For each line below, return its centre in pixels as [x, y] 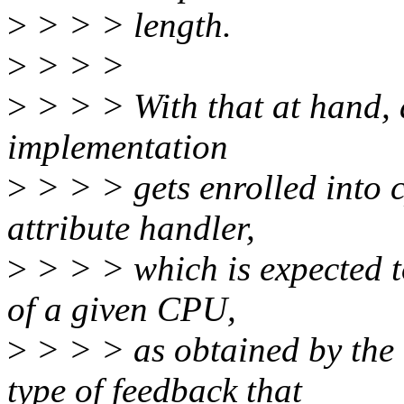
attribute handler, [131, 228]
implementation [118, 147]
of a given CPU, [122, 309]
